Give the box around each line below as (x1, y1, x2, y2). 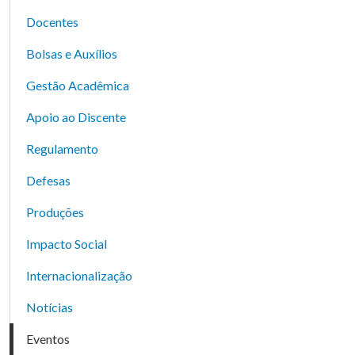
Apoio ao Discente (26, 109, 126, 124)
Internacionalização (26, 267, 132, 283)
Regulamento (26, 140, 98, 156)
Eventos (26, 330, 70, 346)
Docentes (26, 13, 78, 29)
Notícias (26, 299, 73, 315)
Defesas (26, 172, 71, 188)
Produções (26, 204, 84, 219)
